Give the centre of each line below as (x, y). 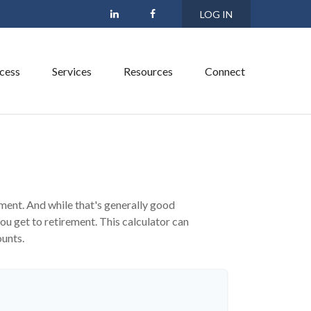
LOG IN (216, 14)
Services (72, 71)
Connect (225, 71)
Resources (148, 71)
